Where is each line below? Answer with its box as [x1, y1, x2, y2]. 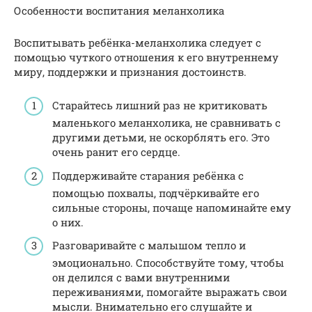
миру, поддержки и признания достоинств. [14, 64, 247, 79]
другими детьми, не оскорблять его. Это [52, 130, 270, 145]
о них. [52, 214, 84, 229]
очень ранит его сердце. [52, 145, 180, 159]
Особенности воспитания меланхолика [14, 3, 224, 17]
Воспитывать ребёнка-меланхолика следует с [14, 35, 261, 49]
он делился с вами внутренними [52, 270, 230, 285]
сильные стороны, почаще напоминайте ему [52, 200, 291, 214]
